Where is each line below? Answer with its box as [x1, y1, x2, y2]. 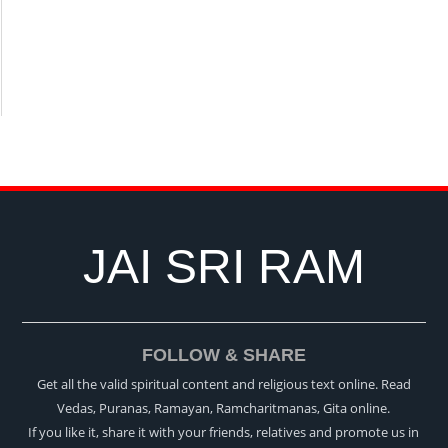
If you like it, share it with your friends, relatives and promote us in [28, 423, 420, 442]
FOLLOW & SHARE [142, 345, 306, 366]
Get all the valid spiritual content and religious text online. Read [36, 375, 411, 394]
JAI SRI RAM [83, 240, 365, 294]
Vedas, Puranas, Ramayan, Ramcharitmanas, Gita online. [57, 399, 391, 418]
